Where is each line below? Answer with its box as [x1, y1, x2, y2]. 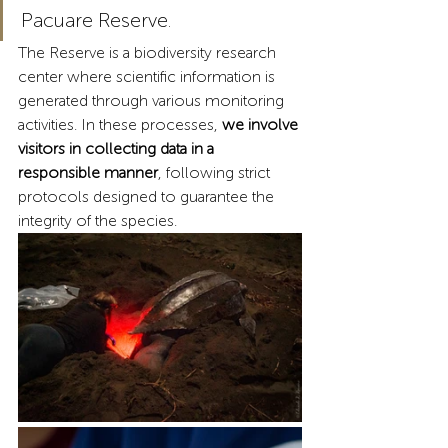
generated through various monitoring [18, 90, 288, 110]
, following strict [158, 162, 274, 182]
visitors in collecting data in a [18, 138, 218, 158]
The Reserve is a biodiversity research [18, 42, 280, 62]
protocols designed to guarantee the [18, 186, 278, 206]
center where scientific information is [18, 66, 279, 86]
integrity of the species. [18, 210, 177, 230]
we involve [218, 114, 302, 134]
